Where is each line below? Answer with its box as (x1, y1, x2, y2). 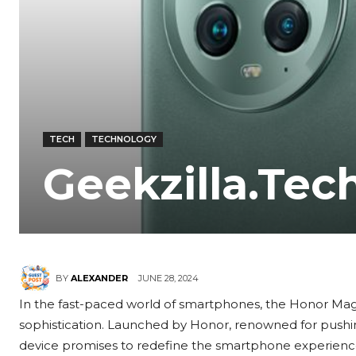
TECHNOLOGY (91, 133, 157, 145)
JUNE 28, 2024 (138, 272, 199, 284)
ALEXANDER (71, 273, 128, 284)
